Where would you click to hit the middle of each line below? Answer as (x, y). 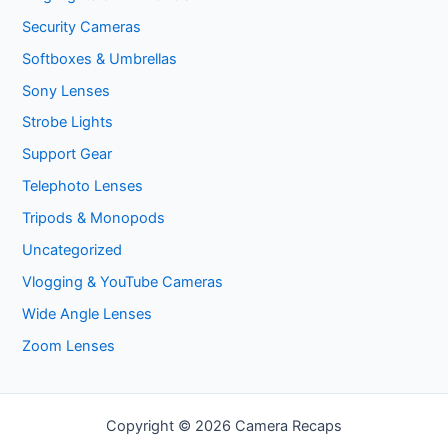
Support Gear (67, 154)
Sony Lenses (66, 90)
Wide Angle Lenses (87, 314)
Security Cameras (82, 26)
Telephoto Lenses (83, 186)
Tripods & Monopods (94, 218)
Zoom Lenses (69, 346)
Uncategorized (72, 250)
